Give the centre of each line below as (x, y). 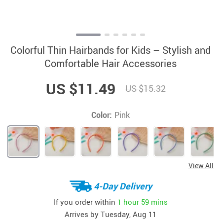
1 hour (128, 202)
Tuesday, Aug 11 (129, 214)
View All (201, 166)
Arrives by (83, 214)
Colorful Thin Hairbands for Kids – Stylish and (110, 50)
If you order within (85, 202)
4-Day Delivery (123, 186)
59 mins (154, 202)
